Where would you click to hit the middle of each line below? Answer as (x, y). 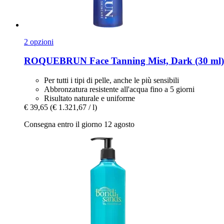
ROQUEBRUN (55, 61)
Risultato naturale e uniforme (89, 98)
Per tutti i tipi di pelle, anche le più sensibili (111, 80)
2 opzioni (39, 41)
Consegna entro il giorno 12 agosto (79, 124)
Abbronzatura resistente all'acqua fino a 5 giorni (119, 89)
